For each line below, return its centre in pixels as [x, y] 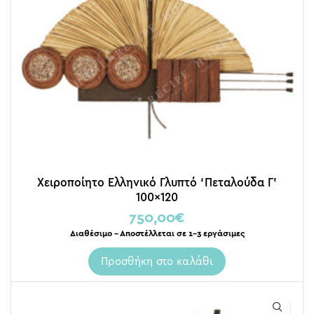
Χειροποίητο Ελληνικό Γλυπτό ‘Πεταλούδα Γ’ [157, 182]
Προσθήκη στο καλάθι [157, 261]
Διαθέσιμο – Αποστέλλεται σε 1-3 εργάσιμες [157, 233]
